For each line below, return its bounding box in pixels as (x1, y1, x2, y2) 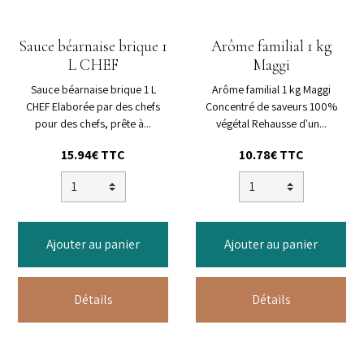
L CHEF (67, 55, 119, 76)
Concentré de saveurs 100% (205, 99, 337, 115)
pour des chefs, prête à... (35, 116, 151, 132)
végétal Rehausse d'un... (215, 116, 327, 132)
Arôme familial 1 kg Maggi (211, 82, 331, 97)
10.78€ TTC (238, 146, 304, 164)
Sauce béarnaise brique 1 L (30, 82, 156, 97)
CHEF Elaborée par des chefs (26, 99, 160, 115)
